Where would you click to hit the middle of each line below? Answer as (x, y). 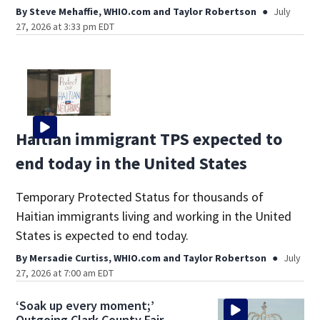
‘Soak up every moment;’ (85, 306)
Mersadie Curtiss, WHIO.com (95, 258)
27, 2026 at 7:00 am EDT (65, 273)
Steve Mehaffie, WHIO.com (90, 11)
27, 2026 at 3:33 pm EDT (65, 26)
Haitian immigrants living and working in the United (154, 216)
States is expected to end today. (102, 236)
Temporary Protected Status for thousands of (140, 197)
